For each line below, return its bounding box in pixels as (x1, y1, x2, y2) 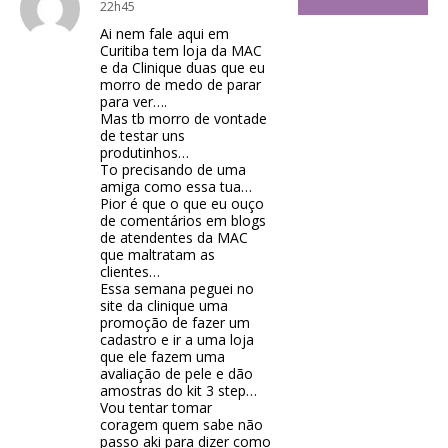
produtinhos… (100, 143, 189, 163)
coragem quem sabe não (100, 415, 263, 435)
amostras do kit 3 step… (100, 381, 257, 401)
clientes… (100, 262, 160, 282)
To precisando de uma (100, 160, 246, 180)
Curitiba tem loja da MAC (100, 41, 262, 61)
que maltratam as (100, 245, 215, 265)
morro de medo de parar (100, 75, 261, 95)
